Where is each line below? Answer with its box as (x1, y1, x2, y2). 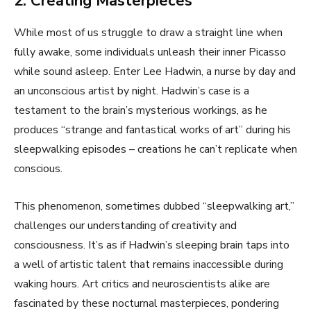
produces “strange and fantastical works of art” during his (14, 122, 291, 138)
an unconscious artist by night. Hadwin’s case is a (14, 83, 249, 99)
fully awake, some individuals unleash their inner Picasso (14, 44, 286, 60)
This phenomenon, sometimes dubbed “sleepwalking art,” (14, 199, 294, 215)
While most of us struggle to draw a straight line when (14, 25, 283, 41)
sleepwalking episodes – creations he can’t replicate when (14, 142, 297, 158)
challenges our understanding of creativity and (14, 218, 237, 234)
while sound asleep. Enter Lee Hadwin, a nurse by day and (14, 64, 296, 80)
